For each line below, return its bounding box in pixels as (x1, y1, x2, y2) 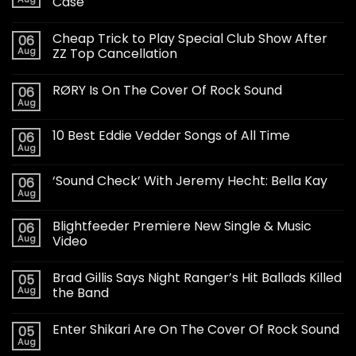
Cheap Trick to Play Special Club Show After (52, 29, 327, 48)
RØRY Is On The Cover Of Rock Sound (52, 81, 282, 100)
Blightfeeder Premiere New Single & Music (52, 217, 311, 236)
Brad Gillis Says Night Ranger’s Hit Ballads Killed (52, 269, 342, 288)
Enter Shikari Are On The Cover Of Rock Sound (52, 320, 339, 339)
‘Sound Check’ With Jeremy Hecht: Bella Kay (52, 172, 327, 191)
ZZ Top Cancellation (52, 44, 177, 64)
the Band (52, 284, 109, 303)
